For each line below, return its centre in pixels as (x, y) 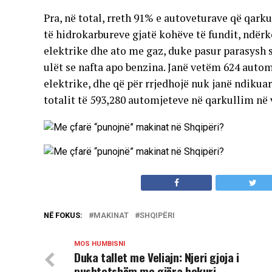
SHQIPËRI (157, 215)
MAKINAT (111, 215)
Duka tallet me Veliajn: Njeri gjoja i (157, 257)
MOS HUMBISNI (100, 244)
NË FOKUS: (63, 215)
